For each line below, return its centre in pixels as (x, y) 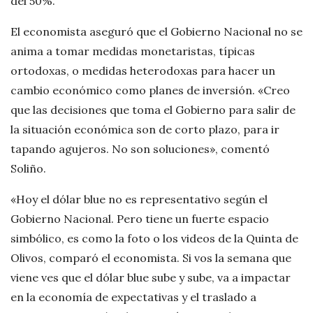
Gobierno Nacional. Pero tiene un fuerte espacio (140, 219)
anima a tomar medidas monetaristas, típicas (133, 51)
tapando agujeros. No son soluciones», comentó (140, 149)
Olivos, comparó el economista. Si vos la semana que (151, 258)
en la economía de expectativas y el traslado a (133, 297)
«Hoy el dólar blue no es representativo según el (139, 199)
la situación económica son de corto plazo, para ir (145, 130)
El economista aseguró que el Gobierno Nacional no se (156, 32)
